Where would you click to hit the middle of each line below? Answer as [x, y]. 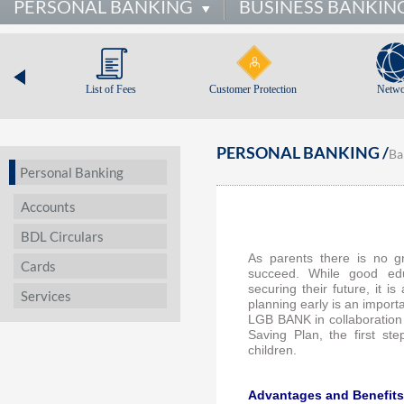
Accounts [48, 207]
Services [46, 296]
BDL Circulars [62, 236]
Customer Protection [253, 89]
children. [272, 350]
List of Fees [111, 89]
